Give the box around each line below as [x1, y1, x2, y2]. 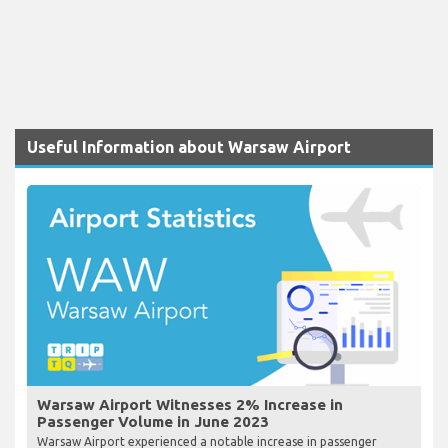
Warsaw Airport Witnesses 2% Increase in [37, 396, 343, 414]
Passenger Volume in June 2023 [37, 413, 269, 431]
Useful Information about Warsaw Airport [27, 138, 351, 157]
